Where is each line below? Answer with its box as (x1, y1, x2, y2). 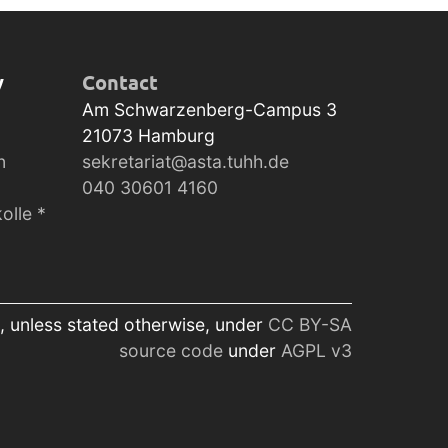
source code (119, 340, 228, 362)
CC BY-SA (268, 314, 352, 336)
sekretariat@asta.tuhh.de (82, 151, 290, 173)
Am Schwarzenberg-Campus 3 (82, 99, 338, 121)
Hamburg (138, 125, 216, 147)
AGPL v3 (281, 340, 352, 362)
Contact (82, 69, 159, 96)
